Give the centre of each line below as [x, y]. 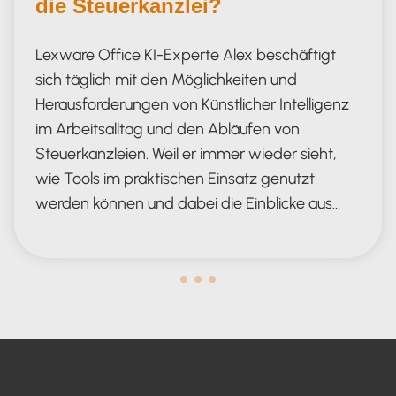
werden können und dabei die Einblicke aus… [188, 203]
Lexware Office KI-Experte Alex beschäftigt [186, 54]
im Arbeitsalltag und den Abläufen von [168, 129]
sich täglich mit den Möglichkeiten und [166, 79]
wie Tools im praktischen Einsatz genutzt [175, 178]
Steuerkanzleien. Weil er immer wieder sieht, [186, 153]
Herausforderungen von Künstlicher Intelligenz [192, 104]
